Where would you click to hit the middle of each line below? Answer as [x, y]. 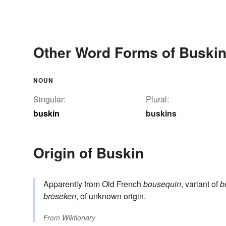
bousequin [162, 184]
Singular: [49, 99]
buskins [161, 114]
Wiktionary [79, 218]
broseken [60, 196]
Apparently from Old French [93, 184]
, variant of [201, 184]
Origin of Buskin [89, 153]
